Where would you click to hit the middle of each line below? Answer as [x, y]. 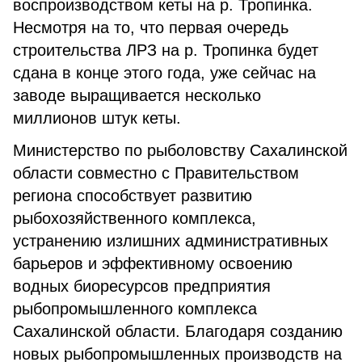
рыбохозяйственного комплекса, [135, 218]
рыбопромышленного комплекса [135, 309]
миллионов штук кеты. [109, 118]
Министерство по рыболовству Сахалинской [180, 150]
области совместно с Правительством [156, 173]
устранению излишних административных [170, 241]
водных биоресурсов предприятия [142, 286]
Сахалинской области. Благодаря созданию [178, 331]
